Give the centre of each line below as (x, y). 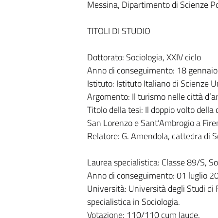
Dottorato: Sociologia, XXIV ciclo (144, 57)
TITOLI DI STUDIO (118, 31)
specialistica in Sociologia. (133, 202)
